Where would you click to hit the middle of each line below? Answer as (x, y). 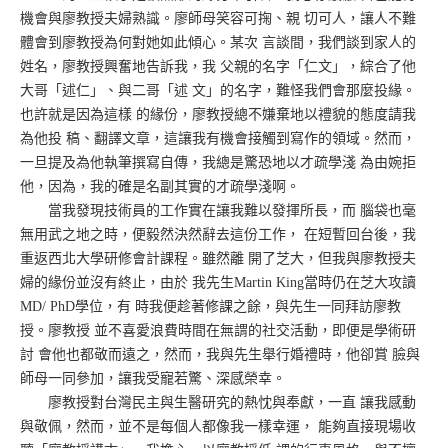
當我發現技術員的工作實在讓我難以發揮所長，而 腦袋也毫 (218, 210)
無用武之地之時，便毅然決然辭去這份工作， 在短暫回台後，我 (218, 234)
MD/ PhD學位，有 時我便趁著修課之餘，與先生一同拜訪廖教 (210, 306)
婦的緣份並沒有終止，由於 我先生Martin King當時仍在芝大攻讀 (218, 282)
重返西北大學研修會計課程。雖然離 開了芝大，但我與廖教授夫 (218, 258)
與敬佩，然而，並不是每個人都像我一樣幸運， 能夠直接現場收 (218, 426)
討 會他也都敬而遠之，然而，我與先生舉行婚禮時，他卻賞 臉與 (220, 354)
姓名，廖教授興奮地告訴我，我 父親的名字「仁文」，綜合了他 (218, 66)
